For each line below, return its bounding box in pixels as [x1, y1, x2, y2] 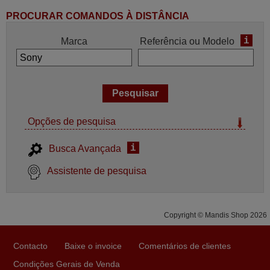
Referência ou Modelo [139, 36, 234, 47]
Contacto [13, 241, 48, 251]
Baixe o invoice [64, 241, 122, 251]
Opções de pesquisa [28, 116, 116, 127]
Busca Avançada [49, 143, 121, 154]
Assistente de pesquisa [47, 166, 146, 177]
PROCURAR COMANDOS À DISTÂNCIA [6, 11, 189, 22]
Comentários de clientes [139, 241, 231, 251]
